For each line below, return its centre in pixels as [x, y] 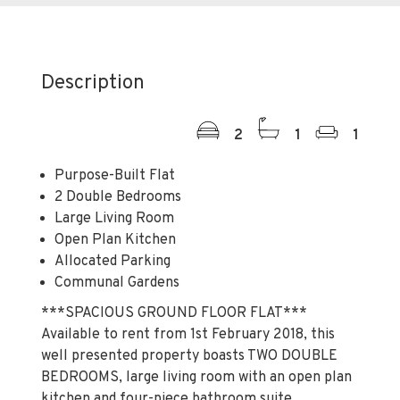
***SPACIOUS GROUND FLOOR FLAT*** [174, 313]
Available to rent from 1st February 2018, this [188, 335]
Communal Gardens [117, 283]
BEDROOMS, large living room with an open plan [196, 378]
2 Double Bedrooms [118, 197]
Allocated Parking [112, 262]
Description [93, 83]
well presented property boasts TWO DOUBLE [189, 356]
